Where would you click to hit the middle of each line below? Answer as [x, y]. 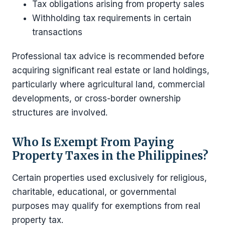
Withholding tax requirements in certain [112, 18]
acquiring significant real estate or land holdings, [111, 70]
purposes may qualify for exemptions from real [106, 206]
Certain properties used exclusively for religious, [109, 178]
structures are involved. [60, 112]
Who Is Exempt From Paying [93, 142]
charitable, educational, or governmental [94, 192]
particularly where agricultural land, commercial [108, 84]
